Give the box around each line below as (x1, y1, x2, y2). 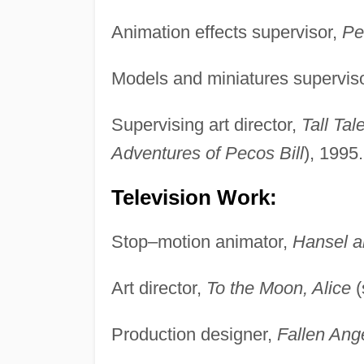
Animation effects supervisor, (110, 22, 342, 43)
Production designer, (110, 324, 277, 345)
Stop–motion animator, (110, 232, 292, 253)
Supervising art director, (110, 115, 301, 136)
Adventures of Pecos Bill (110, 143, 304, 164)
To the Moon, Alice (206, 278, 351, 299)
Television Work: (110, 186, 277, 210)
